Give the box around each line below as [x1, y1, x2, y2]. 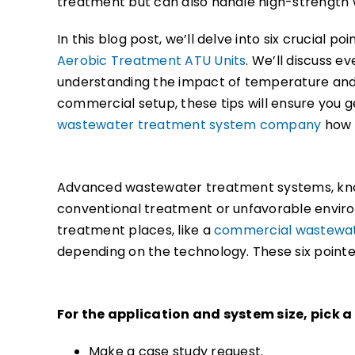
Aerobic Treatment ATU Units [57, 51, 246, 70]
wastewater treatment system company [57, 115, 322, 134]
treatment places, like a [57, 220, 215, 239]
